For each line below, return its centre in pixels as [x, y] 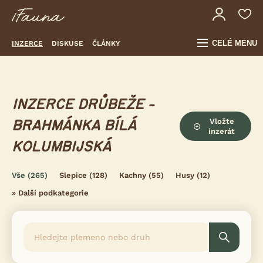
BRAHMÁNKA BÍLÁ [74, 126]
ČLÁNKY [106, 43]
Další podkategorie [53, 193]
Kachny [133, 175]
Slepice [73, 175]
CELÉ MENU [235, 43]
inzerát [222, 131]
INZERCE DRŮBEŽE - [83, 105]
